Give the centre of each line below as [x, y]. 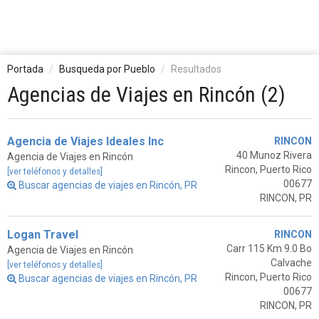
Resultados [196, 69]
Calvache [291, 263]
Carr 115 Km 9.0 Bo [269, 249]
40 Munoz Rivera [274, 155]
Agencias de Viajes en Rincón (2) [146, 94]
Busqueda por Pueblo [107, 69]
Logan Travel [43, 235]
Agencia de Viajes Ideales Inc [85, 141]
